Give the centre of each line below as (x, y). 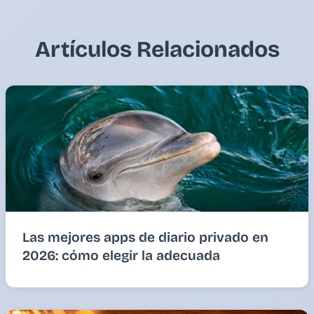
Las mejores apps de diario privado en (145, 237)
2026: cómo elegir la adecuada (121, 255)
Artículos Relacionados (157, 49)
